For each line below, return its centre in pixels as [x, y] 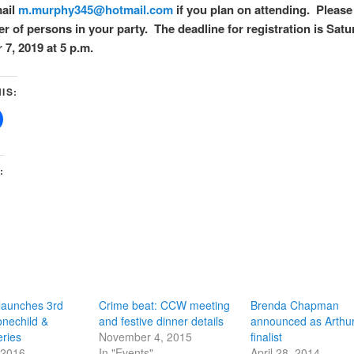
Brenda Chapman [295, 305]
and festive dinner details [161, 320]
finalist [267, 336]
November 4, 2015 [145, 336]
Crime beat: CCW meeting [164, 305]
